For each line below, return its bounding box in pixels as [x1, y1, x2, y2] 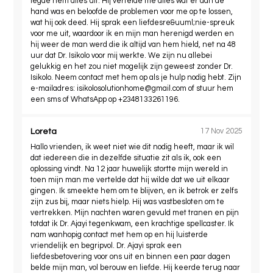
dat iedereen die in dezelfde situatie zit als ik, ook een [30, 154, 222, 162]
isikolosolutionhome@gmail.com [77, 84, 187, 93]
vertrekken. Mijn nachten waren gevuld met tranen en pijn [30, 208, 239, 217]
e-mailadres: [30, 84, 77, 93]
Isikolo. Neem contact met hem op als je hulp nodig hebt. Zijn [30, 73, 242, 82]
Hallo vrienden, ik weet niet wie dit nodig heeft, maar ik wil [30, 143, 235, 151]
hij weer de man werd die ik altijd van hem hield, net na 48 [30, 40, 236, 49]
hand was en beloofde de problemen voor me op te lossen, [30, 7, 233, 16]
